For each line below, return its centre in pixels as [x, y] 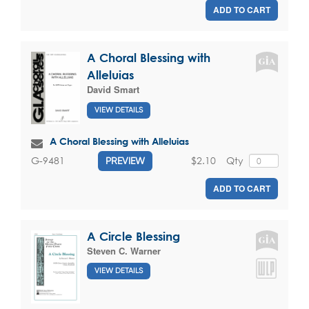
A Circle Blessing [133, 236]
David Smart [113, 90]
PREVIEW [125, 160]
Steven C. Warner [124, 250]
